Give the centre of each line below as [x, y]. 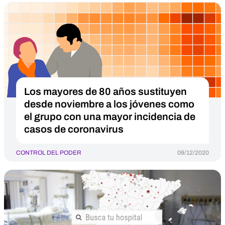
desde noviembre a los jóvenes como [109, 104]
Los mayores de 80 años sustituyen [105, 91]
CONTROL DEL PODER [49, 153]
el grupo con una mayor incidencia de [110, 117]
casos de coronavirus [74, 129]
